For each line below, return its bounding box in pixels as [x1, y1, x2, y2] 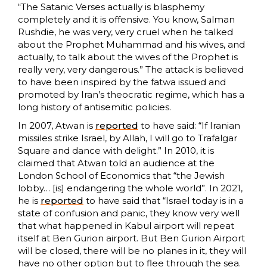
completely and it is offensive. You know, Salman [18, 14, 235, 26]
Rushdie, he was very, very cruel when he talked [18, 26, 233, 38]
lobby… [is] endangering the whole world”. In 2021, [18, 182, 243, 194]
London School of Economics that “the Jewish [18, 170, 225, 182]
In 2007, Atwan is [18, 120, 95, 132]
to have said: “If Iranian [138, 120, 240, 132]
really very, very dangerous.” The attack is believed [18, 64, 244, 76]
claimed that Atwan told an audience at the [18, 157, 215, 169]
